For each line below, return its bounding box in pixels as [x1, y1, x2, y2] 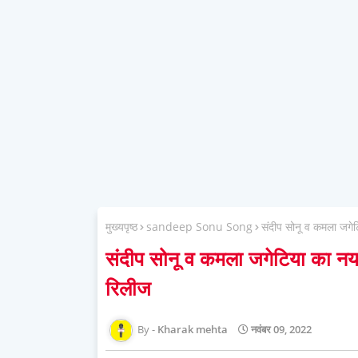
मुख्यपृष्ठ [105, 219, 137, 234]
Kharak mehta [157, 321, 228, 336]
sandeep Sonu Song [146, 219, 253, 234]
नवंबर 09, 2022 [251, 321, 312, 336]
